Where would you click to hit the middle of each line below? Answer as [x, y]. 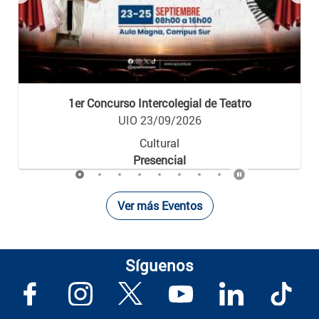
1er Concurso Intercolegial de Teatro [159, 103]
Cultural [159, 143]
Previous [41, 9]
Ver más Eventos [159, 223]
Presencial [159, 160]
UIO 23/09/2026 [159, 120]
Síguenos [159, 282]
